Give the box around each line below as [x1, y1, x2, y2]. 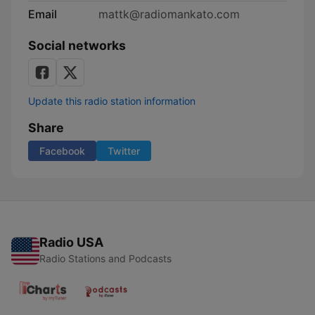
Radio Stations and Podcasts [39, 252, 172, 264]
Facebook [39, 145, 85, 157]
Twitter [108, 145, 140, 157]
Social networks [28, 38, 126, 53]
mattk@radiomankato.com [98, 7, 240, 21]
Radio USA [39, 235, 103, 250]
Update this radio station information [28, 95, 195, 107]
